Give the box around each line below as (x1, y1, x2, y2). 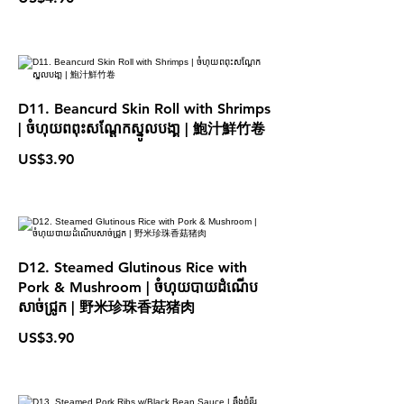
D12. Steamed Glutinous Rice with (18, 259, 247, 276)
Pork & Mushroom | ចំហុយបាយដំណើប (18, 279, 258, 296)
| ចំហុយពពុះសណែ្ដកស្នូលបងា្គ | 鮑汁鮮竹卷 (18, 120, 265, 137)
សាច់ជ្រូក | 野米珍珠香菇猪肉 (18, 298, 195, 316)
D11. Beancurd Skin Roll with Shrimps (18, 100, 271, 117)
